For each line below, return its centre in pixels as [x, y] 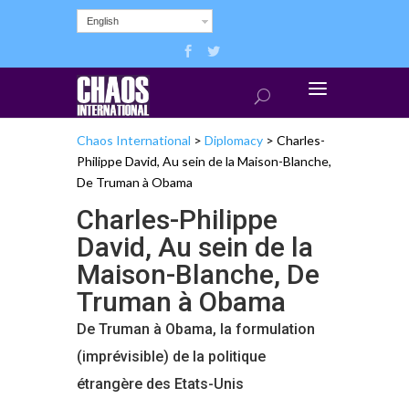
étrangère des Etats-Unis [160, 383]
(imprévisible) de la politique [171, 356]
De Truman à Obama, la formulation [196, 329]
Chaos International [134, 140]
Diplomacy [234, 140]
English [103, 21]
